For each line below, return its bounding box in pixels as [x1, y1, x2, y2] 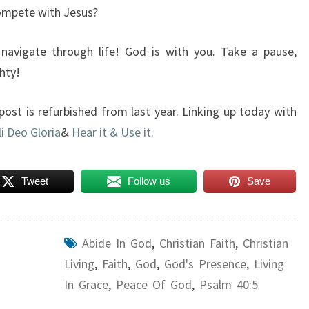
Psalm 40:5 [199, 277, 258, 292]
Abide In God [81, 235, 152, 251]
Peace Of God [115, 277, 192, 292]
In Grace [63, 277, 108, 292]
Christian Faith [159, 235, 235, 251]
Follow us [128, 175, 171, 187]
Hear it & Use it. [72, 124, 154, 140]
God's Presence [163, 256, 246, 272]
